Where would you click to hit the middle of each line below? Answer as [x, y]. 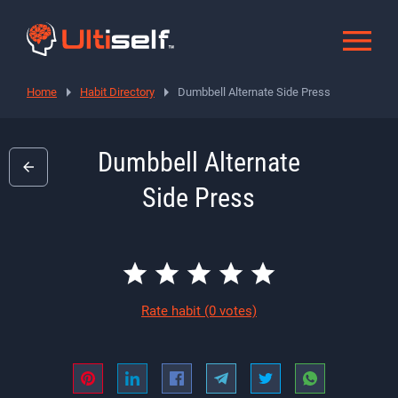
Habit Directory [117, 92]
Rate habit [173, 310]
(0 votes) [231, 310]
